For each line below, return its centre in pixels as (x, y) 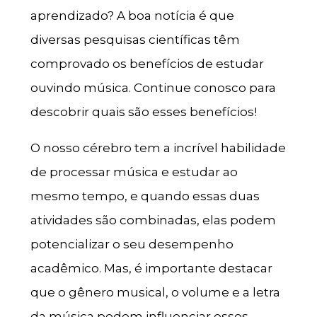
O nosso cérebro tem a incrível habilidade (158, 148)
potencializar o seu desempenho (132, 244)
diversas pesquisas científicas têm (135, 39)
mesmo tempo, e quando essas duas (145, 196)
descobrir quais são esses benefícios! (143, 111)
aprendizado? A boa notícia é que (132, 15)
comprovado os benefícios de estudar (147, 63)
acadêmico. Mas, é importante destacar (151, 268)
